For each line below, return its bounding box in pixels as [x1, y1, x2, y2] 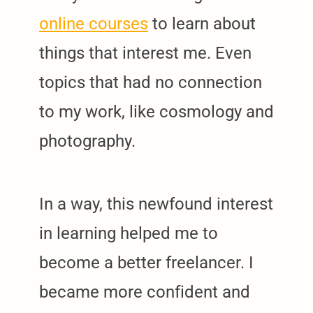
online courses [39, 13, 148, 34]
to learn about [148, 13, 256, 34]
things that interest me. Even [39, 43, 252, 63]
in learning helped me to [39, 223, 218, 243]
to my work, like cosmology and [39, 101, 274, 122]
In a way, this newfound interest [39, 194, 273, 214]
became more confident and [39, 282, 250, 302]
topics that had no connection [39, 72, 262, 92]
